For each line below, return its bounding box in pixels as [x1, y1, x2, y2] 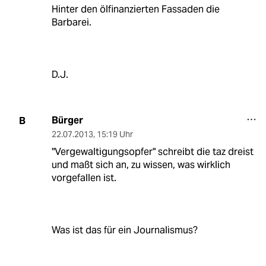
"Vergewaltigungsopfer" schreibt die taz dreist [51, 145, 254, 159]
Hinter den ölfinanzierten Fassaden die [51, 3, 220, 16]
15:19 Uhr [96, 129, 133, 140]
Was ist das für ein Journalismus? [51, 224, 198, 237]
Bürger [51, 114, 83, 127]
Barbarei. [51, 16, 91, 29]
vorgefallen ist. [51, 172, 116, 185]
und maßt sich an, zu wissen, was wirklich [51, 159, 230, 172]
